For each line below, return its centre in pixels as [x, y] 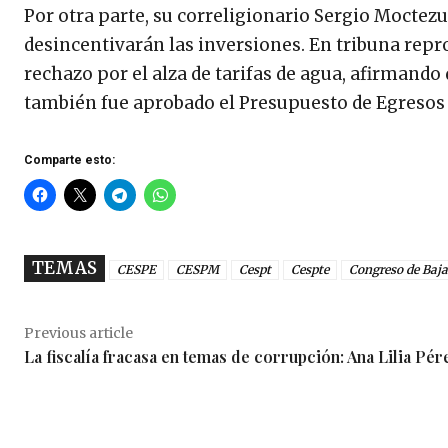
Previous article [78, 332]
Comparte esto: [69, 159]
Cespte [310, 269]
